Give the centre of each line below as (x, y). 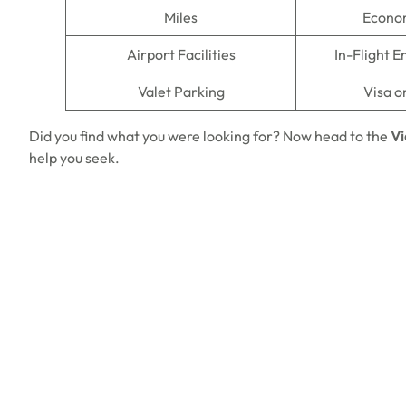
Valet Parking (181, 92)
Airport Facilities (181, 54)
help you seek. (74, 158)
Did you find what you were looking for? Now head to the (210, 136)
